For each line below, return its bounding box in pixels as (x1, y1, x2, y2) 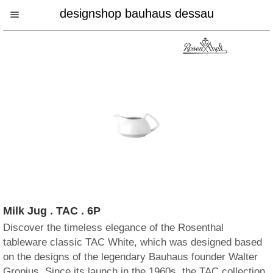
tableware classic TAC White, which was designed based (3, 236, 262, 248)
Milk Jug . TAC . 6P (3, 205, 101, 217)
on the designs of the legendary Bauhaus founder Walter (3, 251, 258, 263)
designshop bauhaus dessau (59, 7, 214, 20)
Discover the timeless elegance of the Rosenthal (3, 222, 224, 233)
